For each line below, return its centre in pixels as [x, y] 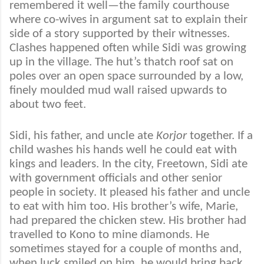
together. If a [220, 136]
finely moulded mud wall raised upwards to [118, 91]
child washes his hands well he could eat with [123, 150]
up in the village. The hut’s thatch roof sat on [121, 62]
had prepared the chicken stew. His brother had [128, 221]
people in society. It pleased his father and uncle [130, 193]
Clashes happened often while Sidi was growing [128, 48]
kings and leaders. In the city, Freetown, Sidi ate [128, 164]
